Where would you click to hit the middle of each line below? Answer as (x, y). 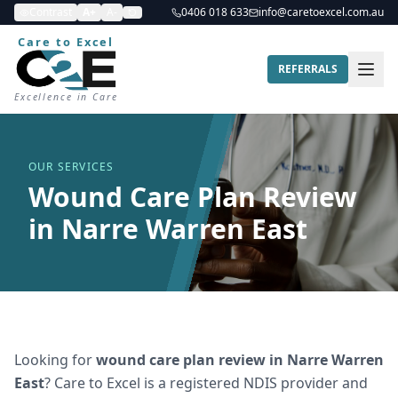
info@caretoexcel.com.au (321, 12)
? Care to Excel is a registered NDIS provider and (206, 383)
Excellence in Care (66, 97)
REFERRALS (308, 69)
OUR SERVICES (72, 167)
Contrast (51, 12)
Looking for (55, 360)
